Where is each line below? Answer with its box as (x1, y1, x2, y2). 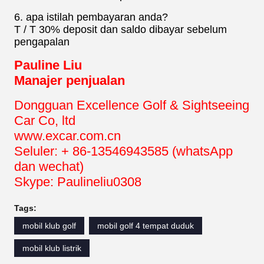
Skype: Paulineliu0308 (14, 174, 141, 189)
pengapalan (14, 35, 70, 48)
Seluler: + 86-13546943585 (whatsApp (14, 143, 233, 159)
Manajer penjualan (14, 72, 125, 88)
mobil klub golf (22, 220, 76, 230)
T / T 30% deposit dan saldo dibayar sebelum (14, 23, 227, 35)
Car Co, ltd (14, 113, 75, 128)
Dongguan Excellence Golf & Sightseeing (14, 97, 249, 113)
